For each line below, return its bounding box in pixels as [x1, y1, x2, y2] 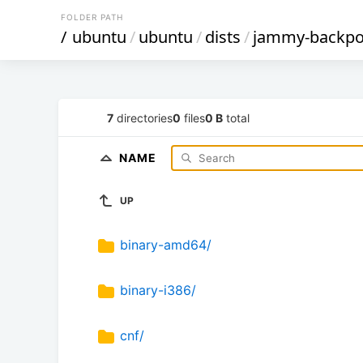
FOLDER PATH [61, 12, 123, 22]
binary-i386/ [120, 282, 196, 299]
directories [113, 110, 173, 125]
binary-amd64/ [120, 237, 211, 254]
